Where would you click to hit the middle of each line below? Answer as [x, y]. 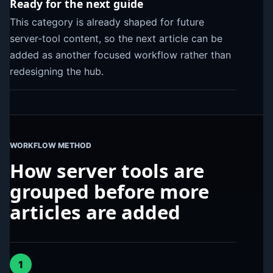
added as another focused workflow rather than [120, 55]
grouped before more [109, 191]
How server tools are [107, 171]
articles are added [95, 212]
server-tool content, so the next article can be [116, 39]
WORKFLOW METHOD [51, 146]
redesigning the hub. [57, 72]
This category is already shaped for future [107, 22]
